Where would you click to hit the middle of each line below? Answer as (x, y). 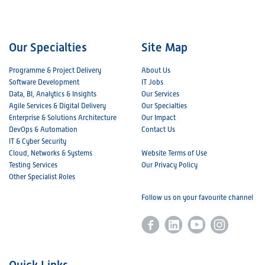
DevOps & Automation (43, 130)
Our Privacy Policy (169, 165)
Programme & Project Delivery (55, 70)
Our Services (160, 94)
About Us (156, 70)
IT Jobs (152, 82)
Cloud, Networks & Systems (51, 153)
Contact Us (158, 130)
